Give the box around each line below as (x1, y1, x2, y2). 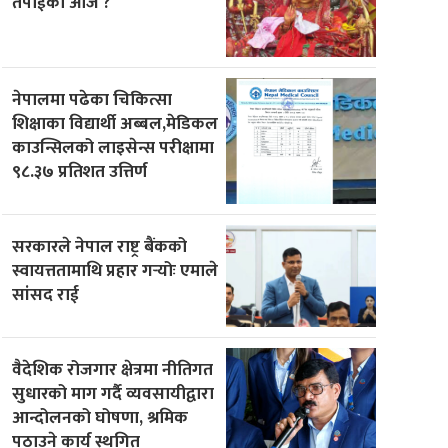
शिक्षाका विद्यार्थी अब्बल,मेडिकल (12, 108, 219, 138)
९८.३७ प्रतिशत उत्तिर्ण (12, 156, 148, 186)
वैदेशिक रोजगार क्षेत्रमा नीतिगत (12, 354, 214, 384)
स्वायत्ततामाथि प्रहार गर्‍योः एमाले (12, 255, 219, 285)
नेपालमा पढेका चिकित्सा (12, 84, 173, 114)
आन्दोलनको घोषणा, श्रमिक (12, 402, 189, 432)
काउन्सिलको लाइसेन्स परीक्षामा (12, 132, 215, 162)
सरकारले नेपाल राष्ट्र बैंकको (12, 231, 188, 261)
